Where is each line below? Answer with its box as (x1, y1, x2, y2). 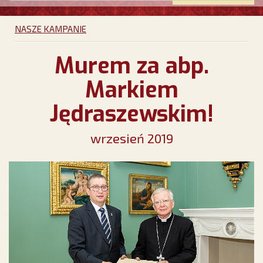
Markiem (85, 75, 178, 105)
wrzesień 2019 (90, 130, 173, 146)
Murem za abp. (54, 51, 209, 81)
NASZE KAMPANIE (15, 23, 86, 35)
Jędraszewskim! (49, 99, 214, 129)
